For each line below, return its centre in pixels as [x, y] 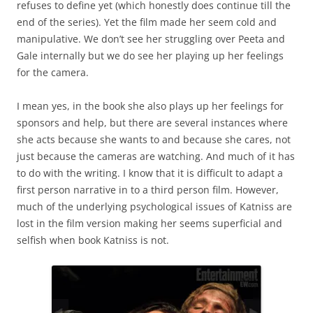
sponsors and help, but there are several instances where [152, 122]
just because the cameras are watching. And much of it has [156, 156]
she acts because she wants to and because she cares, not [154, 139]
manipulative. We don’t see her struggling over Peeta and [151, 38]
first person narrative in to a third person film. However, [148, 189]
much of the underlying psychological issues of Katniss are [154, 206]
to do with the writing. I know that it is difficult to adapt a [150, 173]
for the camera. [53, 72]
